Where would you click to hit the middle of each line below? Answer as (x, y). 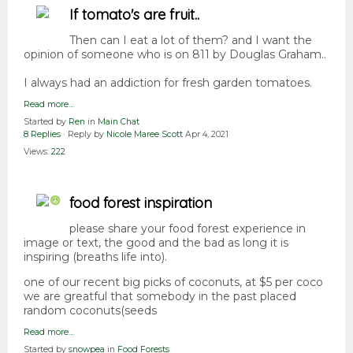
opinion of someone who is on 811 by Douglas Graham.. (175, 55)
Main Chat (119, 122)
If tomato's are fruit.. (134, 15)
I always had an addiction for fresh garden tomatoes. (168, 83)
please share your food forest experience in (188, 229)
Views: (37, 152)
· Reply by (84, 135)
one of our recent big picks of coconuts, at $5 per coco (173, 282)
